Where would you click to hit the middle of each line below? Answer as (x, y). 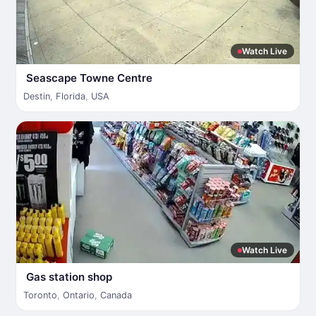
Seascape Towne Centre (89, 78)
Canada (116, 295)
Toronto (40, 295)
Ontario (79, 295)
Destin (37, 96)
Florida (71, 96)
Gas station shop (69, 277)
